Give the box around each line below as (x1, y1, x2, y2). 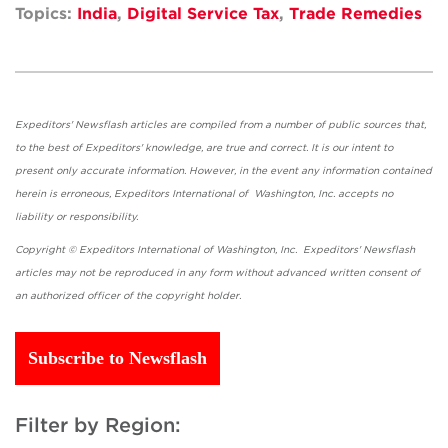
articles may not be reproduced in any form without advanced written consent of (15, 266, 420, 278)
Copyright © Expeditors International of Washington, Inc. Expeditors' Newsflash (15, 243, 415, 255)
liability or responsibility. (15, 210, 411, 222)
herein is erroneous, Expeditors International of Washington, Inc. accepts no (15, 187, 393, 199)
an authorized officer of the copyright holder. (15, 289, 256, 301)
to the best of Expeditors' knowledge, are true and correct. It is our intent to (15, 141, 393, 153)
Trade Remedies (289, 4, 422, 23)
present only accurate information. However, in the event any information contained (15, 164, 432, 176)
